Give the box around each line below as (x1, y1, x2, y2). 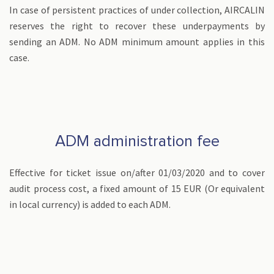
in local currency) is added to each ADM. (9, 198, 171, 210)
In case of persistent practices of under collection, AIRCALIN (9, 4, 265, 16)
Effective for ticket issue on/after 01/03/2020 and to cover (9, 166, 265, 179)
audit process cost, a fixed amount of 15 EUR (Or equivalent (9, 182, 265, 194)
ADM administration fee (54, 133, 220, 149)
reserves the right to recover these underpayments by (9, 20, 265, 32)
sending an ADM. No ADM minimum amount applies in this (9, 35, 265, 48)
